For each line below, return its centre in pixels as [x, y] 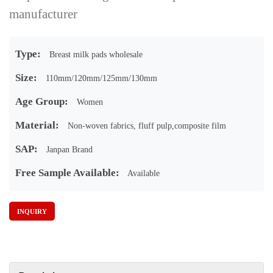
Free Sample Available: [67, 173]
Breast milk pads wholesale [95, 55]
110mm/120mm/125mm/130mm [100, 79]
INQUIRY [32, 211]
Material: [37, 126]
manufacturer [43, 14]
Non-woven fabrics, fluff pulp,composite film [146, 126]
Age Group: [42, 102]
